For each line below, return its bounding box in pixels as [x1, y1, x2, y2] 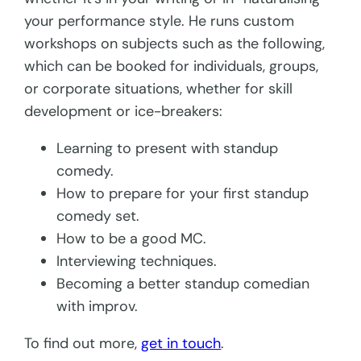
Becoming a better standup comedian [56, 273, 310, 293]
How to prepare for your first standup [56, 183, 309, 203]
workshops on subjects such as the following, [24, 33, 326, 53]
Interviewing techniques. [56, 251, 218, 271]
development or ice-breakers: [24, 101, 223, 121]
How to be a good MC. [56, 228, 207, 248]
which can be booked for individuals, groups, [24, 56, 319, 76]
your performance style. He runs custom [24, 10, 295, 31]
